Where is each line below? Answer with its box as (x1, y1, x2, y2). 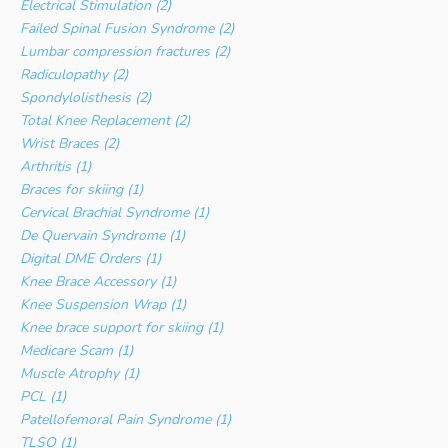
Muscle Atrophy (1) (20, 363, 139, 383)
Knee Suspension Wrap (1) (20, 294, 186, 314)
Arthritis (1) (20, 156, 91, 176)
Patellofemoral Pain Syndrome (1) (20, 409, 231, 429)
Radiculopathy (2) (20, 64, 128, 84)
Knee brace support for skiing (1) (20, 317, 223, 337)
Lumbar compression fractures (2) (20, 41, 230, 61)
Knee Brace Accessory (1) (20, 271, 176, 291)
